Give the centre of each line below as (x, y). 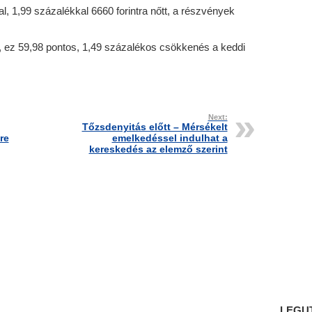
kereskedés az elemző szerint (158, 149)
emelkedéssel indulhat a (170, 138)
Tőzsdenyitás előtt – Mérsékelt (155, 127)
